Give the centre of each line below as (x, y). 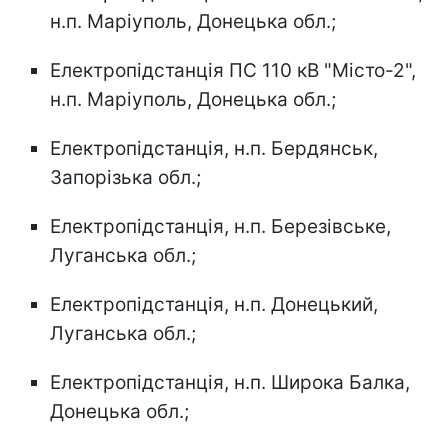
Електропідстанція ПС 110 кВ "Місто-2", (233, 70)
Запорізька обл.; (125, 177)
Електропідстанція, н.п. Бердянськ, (214, 148)
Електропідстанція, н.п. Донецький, (214, 304)
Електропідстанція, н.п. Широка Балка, (230, 382)
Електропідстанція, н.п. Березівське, (220, 226)
